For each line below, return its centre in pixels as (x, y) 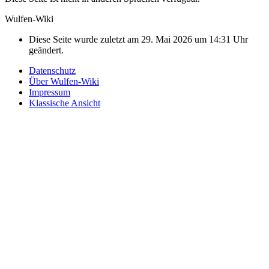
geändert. (46, 50)
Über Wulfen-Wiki (64, 82)
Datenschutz (52, 71)
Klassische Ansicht (65, 103)
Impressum (50, 92)
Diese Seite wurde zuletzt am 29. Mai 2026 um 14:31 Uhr (138, 40)
